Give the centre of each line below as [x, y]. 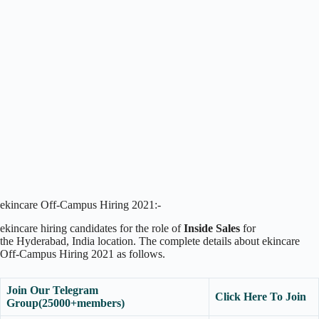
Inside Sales [212, 228]
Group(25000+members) [66, 303]
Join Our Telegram [52, 290]
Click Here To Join [261, 296]
